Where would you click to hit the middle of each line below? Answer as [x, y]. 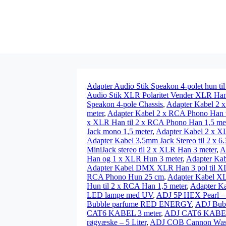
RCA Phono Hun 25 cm [125, 177]
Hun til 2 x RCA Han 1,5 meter [137, 186]
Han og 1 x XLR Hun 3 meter [135, 159]
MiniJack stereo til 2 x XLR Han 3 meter [152, 150]
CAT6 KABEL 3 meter [124, 213]
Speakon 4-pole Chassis [125, 104]
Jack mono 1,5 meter [120, 131]
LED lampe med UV [120, 195]
